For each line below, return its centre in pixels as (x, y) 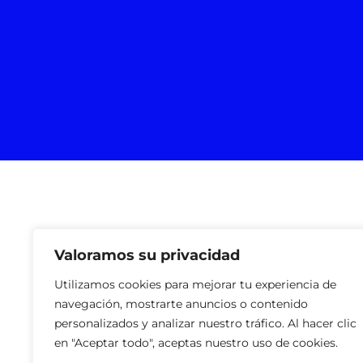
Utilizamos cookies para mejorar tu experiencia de (195, 284)
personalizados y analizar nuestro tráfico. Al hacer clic (205, 323)
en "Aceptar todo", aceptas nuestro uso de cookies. (196, 343)
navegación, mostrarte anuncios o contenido (181, 304)
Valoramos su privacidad (147, 255)
